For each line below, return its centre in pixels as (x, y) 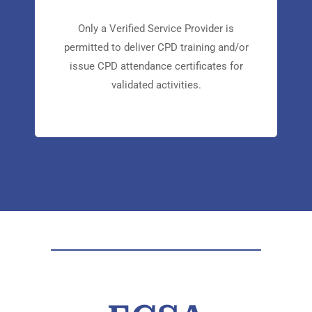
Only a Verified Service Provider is (156, 67)
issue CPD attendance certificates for (156, 105)
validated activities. (156, 124)
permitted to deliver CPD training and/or (156, 86)
